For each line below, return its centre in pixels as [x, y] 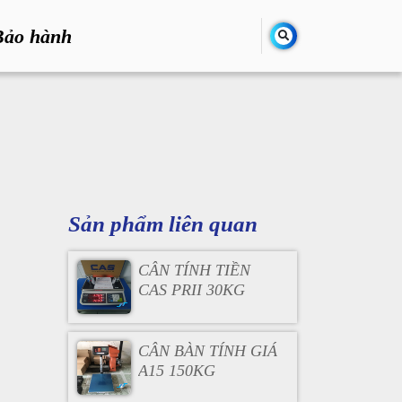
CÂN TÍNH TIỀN [194, 270]
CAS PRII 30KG [191, 290]
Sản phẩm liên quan [163, 224]
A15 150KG [176, 371]
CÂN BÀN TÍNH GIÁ [207, 351]
